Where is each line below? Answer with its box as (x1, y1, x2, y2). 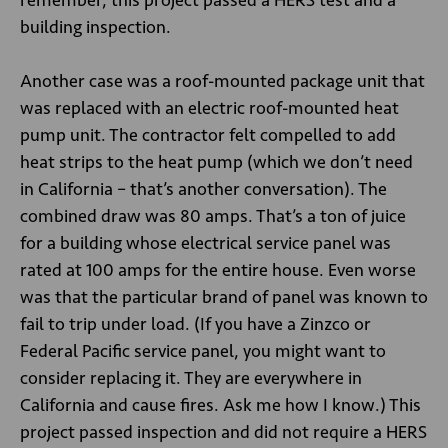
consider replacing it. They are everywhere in (20, 367, 362, 389)
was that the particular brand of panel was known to (20, 286, 428, 308)
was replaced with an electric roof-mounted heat (20, 97, 399, 119)
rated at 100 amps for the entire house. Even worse (20, 259, 416, 281)
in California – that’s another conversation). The (20, 178, 387, 200)
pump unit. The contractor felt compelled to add (20, 124, 396, 146)
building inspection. (20, 16, 171, 38)
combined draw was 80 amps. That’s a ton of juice (20, 205, 406, 227)
